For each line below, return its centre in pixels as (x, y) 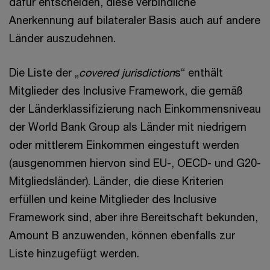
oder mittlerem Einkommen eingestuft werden (124, 145)
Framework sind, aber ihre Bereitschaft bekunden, (133, 217)
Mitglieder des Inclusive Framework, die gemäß (126, 90)
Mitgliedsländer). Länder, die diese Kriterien (116, 181)
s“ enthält (199, 72)
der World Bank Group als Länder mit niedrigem (128, 127)
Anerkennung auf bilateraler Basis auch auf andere (135, 20)
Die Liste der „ (44, 72)
